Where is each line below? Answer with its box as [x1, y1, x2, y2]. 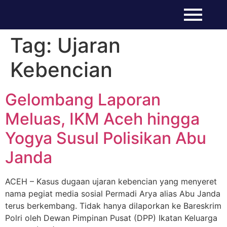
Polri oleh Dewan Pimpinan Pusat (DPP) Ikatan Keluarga [5, 213, 217, 223]
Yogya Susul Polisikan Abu [5, 128, 206, 148]
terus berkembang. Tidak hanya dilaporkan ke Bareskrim [5, 201, 221, 211]
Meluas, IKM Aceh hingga [5, 109, 200, 129]
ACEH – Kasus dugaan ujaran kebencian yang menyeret [5, 176, 217, 186]
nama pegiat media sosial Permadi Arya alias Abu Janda [5, 188, 220, 199]
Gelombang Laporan [5, 90, 161, 109]
